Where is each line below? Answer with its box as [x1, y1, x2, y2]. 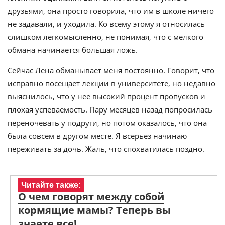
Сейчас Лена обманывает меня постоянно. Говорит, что [8, 65, 214, 75]
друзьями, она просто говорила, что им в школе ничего [8, 6, 214, 16]
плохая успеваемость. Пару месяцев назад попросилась [8, 104, 212, 115]
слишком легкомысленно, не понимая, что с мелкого [8, 32, 203, 42]
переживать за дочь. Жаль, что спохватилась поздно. [8, 144, 204, 154]
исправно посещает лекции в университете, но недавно [8, 78, 215, 88]
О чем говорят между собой [18, 190, 164, 203]
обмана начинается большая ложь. [8, 45, 138, 55]
